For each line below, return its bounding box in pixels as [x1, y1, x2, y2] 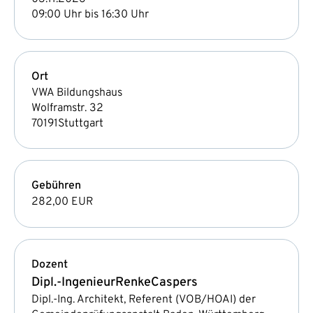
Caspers [151, 274, 198, 291]
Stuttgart [58, 116, 103, 131]
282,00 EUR [31, 194, 93, 209]
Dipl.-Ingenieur [31, 274, 115, 291]
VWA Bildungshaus [31, 85, 122, 100]
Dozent [31, 257, 68, 272]
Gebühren [31, 178, 81, 193]
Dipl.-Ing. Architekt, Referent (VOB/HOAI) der [31, 292, 256, 307]
